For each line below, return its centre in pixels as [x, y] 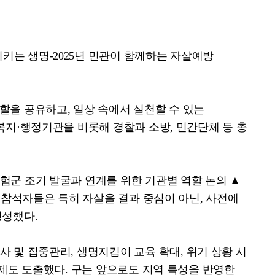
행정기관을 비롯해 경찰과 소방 [95, 127]
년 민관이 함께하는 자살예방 [144, 56]
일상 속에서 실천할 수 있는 [139, 109]
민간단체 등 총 [211, 127]
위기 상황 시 [216, 252]
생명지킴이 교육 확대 [129, 252]
